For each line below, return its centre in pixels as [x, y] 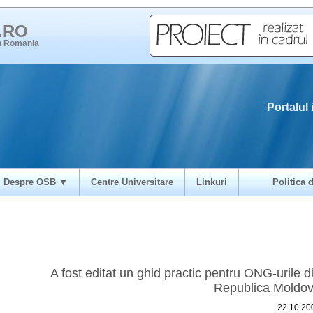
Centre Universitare [132, 182]
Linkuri [212, 182]
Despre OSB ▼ [36, 182]
